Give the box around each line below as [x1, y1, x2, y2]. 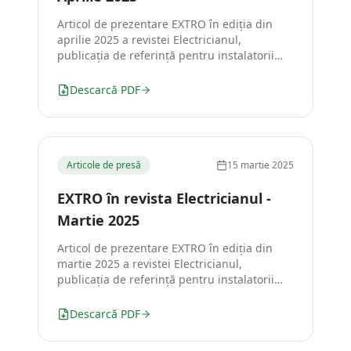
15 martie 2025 [227, 158, 294, 172]
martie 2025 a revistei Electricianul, [57, 256, 242, 271]
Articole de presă [67, 158, 141, 172]
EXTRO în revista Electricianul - [57, 189, 271, 208]
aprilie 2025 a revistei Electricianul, [57, 32, 241, 47]
